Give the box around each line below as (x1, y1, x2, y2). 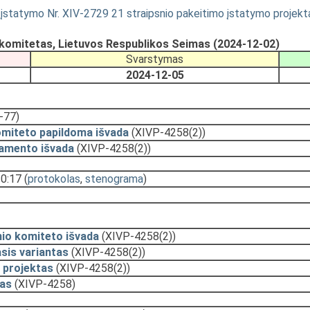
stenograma (85, 172, 143, 185)
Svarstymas (126, 53, 183, 66)
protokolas (28, 172, 80, 185)
